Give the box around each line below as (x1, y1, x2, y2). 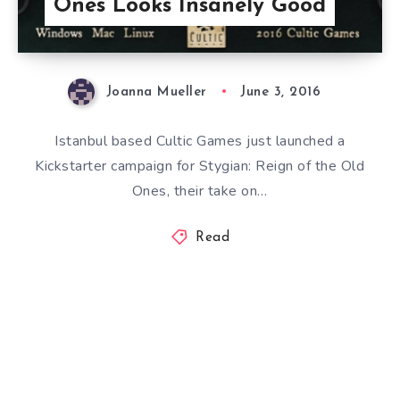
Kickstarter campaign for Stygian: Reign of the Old (35, 155, 365, 176)
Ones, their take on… (131, 180, 268, 201)
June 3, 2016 (240, 85, 321, 99)
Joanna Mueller (105, 85, 207, 99)
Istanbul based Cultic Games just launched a (54, 130, 346, 151)
